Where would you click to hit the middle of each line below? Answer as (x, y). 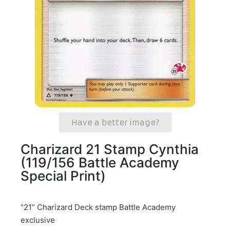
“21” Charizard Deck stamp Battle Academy (98, 207)
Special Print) (63, 176)
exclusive (38, 220)
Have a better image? (115, 122)
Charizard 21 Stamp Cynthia (110, 149)
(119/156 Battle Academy (100, 162)
